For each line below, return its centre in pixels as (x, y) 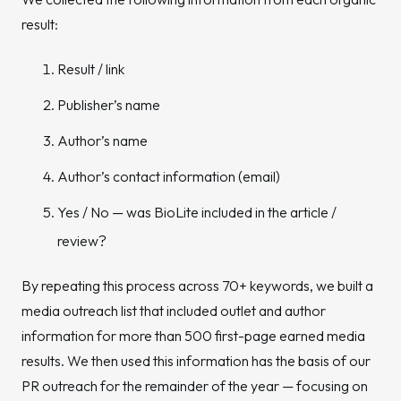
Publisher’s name (109, 105)
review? (82, 241)
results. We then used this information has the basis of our (196, 361)
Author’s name (102, 141)
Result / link (91, 69)
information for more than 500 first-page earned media (193, 336)
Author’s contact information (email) (169, 176)
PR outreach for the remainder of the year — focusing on (195, 386)
